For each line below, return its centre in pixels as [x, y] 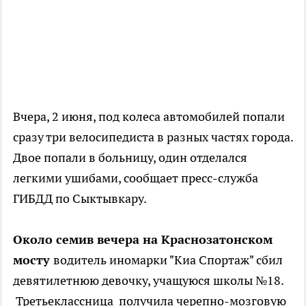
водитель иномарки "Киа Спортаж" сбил [168, 260]
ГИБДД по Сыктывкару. [80, 199]
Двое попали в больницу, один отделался [130, 158]
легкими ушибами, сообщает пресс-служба [136, 178]
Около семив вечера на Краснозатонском [143, 240]
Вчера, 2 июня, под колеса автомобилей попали [149, 117]
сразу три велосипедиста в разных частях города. [153, 137]
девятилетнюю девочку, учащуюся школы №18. [148, 281]
